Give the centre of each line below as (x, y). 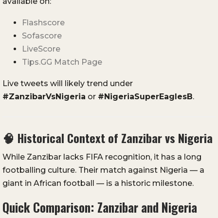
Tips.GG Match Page (62, 62)
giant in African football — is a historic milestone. (98, 183)
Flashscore (43, 23)
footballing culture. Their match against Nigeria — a (103, 170)
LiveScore (41, 49)
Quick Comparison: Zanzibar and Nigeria (100, 207)
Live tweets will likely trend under (68, 84)
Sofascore (42, 36)
